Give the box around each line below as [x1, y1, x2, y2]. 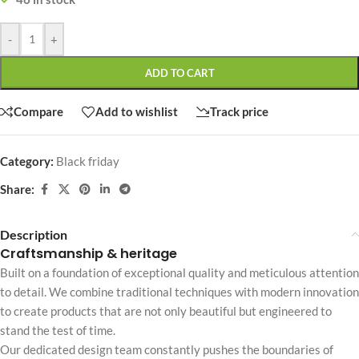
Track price [210, 104, 268, 119]
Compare [14, 104, 63, 119]
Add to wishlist [95, 104, 178, 119]
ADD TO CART [144, 66, 215, 79]
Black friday [56, 153, 119, 168]
